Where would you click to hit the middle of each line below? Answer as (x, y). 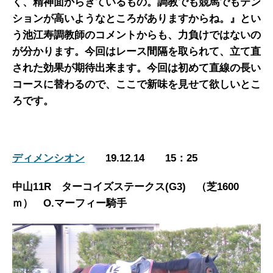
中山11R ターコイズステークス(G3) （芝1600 (126, 187)
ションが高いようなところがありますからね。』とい (136, 19)
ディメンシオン (48, 158)
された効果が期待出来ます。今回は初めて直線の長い (136, 68)
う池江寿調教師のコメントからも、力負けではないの (136, 35)
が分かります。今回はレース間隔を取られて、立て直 (136, 51)
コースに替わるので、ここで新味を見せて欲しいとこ (136, 84)
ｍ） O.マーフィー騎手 (69, 203)
